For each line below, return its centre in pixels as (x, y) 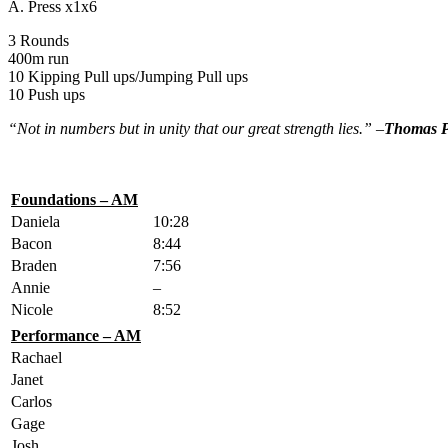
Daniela (35, 221)
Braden (34, 265)
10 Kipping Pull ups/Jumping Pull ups (128, 76)
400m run (38, 58)
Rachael (36, 357)
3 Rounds (38, 40)
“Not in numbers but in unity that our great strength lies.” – (196, 128)
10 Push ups (46, 94)
